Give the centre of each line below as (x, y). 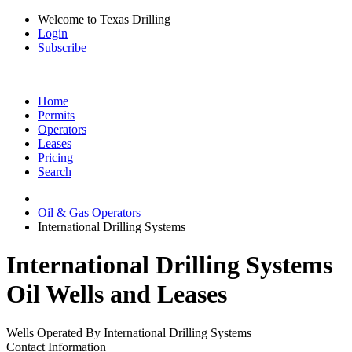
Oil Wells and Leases (117, 294)
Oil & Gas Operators (89, 213)
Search (55, 172)
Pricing (55, 158)
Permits (56, 115)
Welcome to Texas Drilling (104, 19)
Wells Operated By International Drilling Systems (129, 332)
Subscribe (62, 48)
